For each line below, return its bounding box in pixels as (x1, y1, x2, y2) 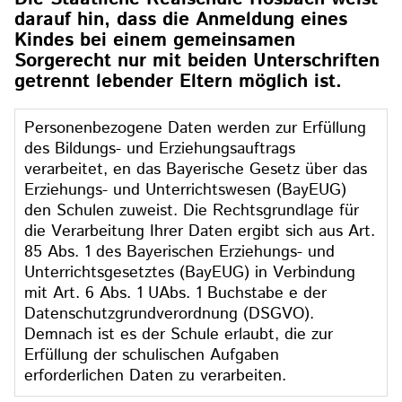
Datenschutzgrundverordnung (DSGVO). (24, 301, 315, 326)
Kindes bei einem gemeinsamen (14, 26, 296, 55)
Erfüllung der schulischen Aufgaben (24, 343, 280, 367)
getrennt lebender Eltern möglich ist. (14, 67, 343, 96)
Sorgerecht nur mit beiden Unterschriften (14, 47, 380, 75)
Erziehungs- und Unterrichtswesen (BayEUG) (24, 178, 347, 202)
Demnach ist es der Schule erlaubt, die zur (24, 322, 334, 346)
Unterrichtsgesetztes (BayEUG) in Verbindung (24, 260, 356, 284)
